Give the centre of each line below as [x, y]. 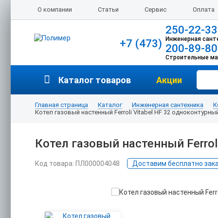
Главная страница [62, 105]
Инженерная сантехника [168, 105]
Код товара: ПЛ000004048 [77, 163]
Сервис [156, 9]
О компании [55, 9]
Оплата [203, 9]
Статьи [109, 9]
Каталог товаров [95, 80]
